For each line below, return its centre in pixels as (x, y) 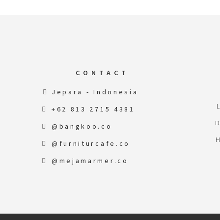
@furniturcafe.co (91, 143)
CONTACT (102, 73)
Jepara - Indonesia (95, 92)
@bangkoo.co (82, 126)
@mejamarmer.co (90, 161)
